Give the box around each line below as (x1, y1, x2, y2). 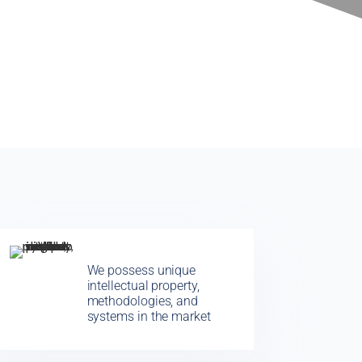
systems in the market (86, 309, 211, 325)
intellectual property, (86, 278, 200, 294)
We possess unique (86, 263, 196, 279)
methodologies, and (86, 293, 199, 309)
